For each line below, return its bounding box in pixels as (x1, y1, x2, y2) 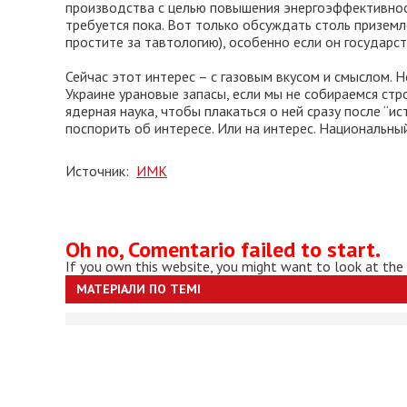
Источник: (65, 162, 136, 180)
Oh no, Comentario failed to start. (65, 235, 381, 263)
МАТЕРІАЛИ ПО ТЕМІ (76, 281, 201, 297)
